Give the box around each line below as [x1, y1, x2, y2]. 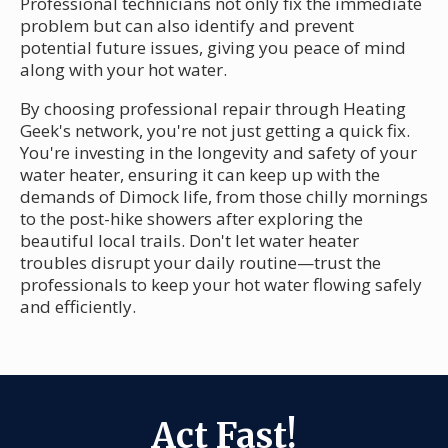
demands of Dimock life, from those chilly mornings [20, 184, 428, 208]
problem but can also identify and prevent [20, 13, 354, 37]
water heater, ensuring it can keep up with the [20, 162, 380, 186]
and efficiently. [20, 294, 136, 318]
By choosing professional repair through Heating [20, 96, 406, 120]
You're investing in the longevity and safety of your [20, 140, 417, 164]
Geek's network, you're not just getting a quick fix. [20, 118, 410, 142]
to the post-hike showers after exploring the [20, 206, 363, 230]
